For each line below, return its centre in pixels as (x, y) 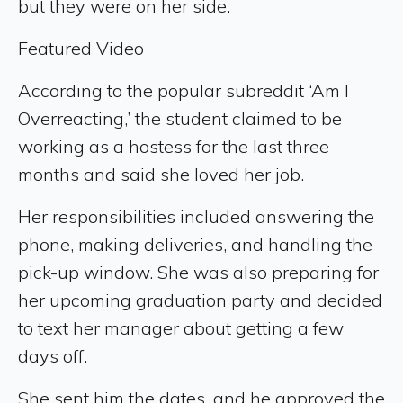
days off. (53, 355)
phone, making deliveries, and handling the (195, 244)
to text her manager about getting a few (181, 327)
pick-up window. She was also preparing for (198, 272)
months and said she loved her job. (161, 174)
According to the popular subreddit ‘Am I (184, 90)
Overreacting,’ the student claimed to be (180, 118)
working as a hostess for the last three (174, 146)
